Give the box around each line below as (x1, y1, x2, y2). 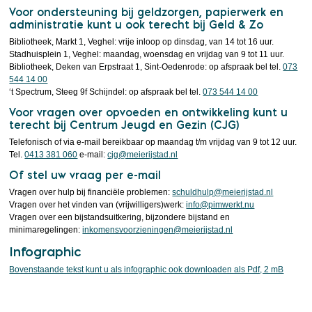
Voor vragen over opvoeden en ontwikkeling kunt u (9, 106, 288, 119)
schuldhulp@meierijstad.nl (172, 187, 274, 197)
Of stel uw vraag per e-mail (9, 169, 162, 182)
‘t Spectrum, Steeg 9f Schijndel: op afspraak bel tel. (9, 87, 203, 97)
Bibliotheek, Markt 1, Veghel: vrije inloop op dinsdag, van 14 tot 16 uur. (9, 37, 274, 47)
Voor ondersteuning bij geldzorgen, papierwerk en (9, 6, 284, 19)
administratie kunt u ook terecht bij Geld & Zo (9, 18, 264, 31)
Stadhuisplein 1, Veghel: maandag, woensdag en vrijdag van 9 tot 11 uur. (9, 49, 285, 59)
